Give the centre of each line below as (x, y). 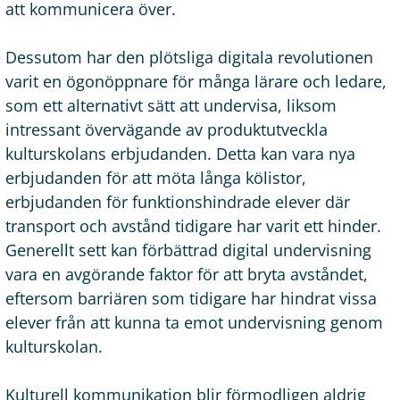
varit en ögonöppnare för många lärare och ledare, (196, 81)
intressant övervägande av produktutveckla (167, 129)
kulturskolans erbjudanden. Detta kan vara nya (180, 153)
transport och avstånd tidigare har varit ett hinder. (193, 225)
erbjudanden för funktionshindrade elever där (178, 201)
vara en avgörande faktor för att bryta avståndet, (187, 274)
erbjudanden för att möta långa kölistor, (156, 177)
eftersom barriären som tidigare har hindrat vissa (191, 298)
